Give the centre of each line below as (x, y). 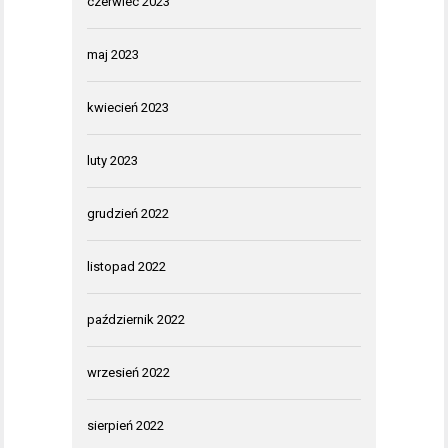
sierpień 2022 (125, 425)
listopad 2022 (126, 266)
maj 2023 (113, 54)
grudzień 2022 (128, 213)
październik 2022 (136, 319)
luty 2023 (112, 160)
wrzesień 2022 (128, 372)
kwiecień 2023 (128, 107)
